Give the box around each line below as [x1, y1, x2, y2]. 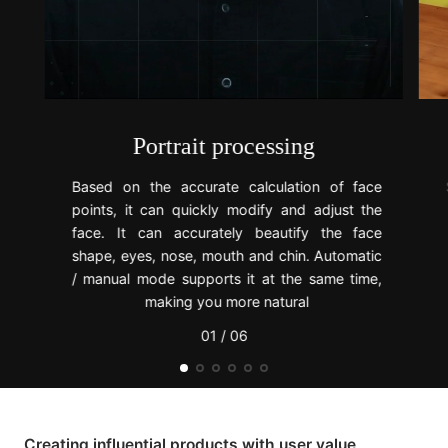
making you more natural [144, 292, 309, 310]
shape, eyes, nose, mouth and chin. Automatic [71, 246, 383, 264]
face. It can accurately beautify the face [71, 223, 383, 241]
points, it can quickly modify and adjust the [71, 200, 383, 218]
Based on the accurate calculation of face [71, 177, 383, 195]
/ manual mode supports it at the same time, [71, 269, 383, 287]
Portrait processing [132, 133, 315, 160]
